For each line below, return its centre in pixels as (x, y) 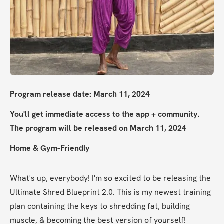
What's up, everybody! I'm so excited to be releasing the (110, 178)
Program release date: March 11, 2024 (80, 94)
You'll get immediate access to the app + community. (105, 114)
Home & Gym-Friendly (50, 148)
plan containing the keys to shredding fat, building (100, 206)
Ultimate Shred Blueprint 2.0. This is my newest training (110, 192)
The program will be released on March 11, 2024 (98, 128)
